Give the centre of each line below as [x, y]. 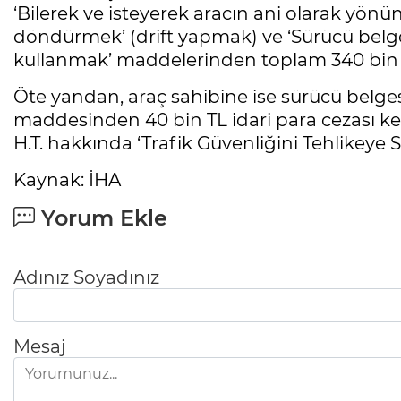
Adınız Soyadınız [86, 278]
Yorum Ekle [101, 218]
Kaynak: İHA [67, 180]
